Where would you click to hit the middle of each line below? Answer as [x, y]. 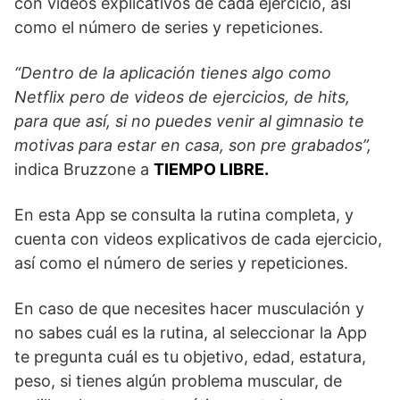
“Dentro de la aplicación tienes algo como [173, 73]
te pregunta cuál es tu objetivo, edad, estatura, [190, 357]
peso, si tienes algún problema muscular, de [178, 381]
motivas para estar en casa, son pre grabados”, [193, 146]
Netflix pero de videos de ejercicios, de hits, [182, 97]
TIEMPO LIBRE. [211, 170]
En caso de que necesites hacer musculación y [189, 309]
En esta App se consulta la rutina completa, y [184, 215]
